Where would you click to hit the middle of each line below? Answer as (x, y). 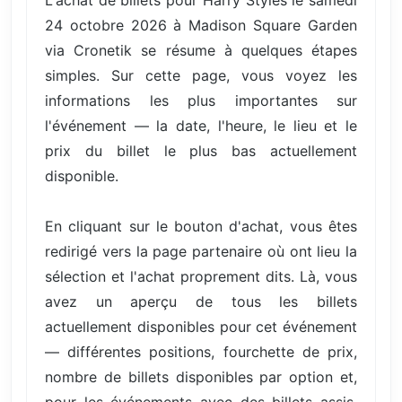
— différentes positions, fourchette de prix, (201, 351)
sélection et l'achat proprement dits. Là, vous (201, 276)
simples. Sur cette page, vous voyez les (201, 75)
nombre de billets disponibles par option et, (201, 376)
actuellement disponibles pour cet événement (201, 326)
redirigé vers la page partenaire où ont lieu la (201, 251)
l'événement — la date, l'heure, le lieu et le (201, 125)
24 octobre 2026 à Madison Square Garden (201, 25)
